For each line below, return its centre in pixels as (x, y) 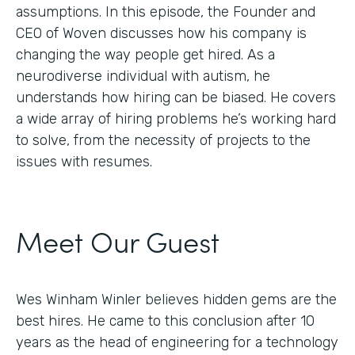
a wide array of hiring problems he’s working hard (176, 118)
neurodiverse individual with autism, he (143, 76)
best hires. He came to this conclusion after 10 (165, 321)
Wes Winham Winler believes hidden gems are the (176, 299)
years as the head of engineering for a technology (177, 342)
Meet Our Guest (118, 240)
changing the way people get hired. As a (145, 54)
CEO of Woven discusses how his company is (161, 33)
